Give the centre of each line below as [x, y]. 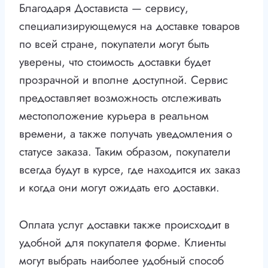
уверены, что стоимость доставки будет [115, 62]
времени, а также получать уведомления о [126, 134]
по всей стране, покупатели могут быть [114, 44]
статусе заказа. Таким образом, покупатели [125, 152]
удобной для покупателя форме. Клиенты [123, 243]
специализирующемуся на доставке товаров [130, 26]
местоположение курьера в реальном [114, 116]
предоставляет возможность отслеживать [120, 98]
